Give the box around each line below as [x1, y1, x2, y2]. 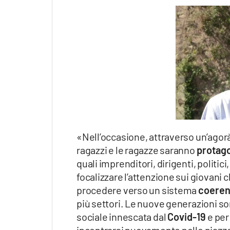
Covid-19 [167, 210, 206, 223]
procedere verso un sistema [76, 184, 199, 197]
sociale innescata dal [76, 210, 168, 223]
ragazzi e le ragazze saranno [76, 144, 197, 157]
